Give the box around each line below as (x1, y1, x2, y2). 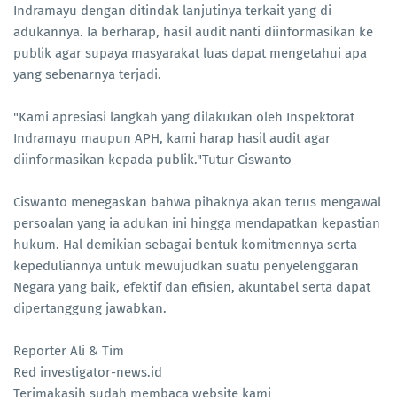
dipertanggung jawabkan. (13, 300, 167, 317)
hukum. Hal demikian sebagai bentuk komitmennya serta (13, 237, 357, 253)
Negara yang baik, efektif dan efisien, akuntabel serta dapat (13, 279, 370, 296)
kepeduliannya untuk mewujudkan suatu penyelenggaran (13, 258, 359, 275)
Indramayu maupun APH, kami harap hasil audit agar (13, 130, 331, 147)
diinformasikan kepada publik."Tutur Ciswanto (13, 152, 292, 168)
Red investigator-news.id (13, 364, 162, 381)
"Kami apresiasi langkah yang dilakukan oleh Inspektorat (13, 109, 354, 126)
